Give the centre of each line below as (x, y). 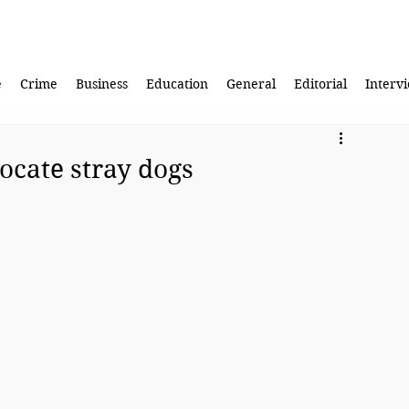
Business (101, 84)
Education (177, 84)
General (251, 84)
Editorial (320, 84)
